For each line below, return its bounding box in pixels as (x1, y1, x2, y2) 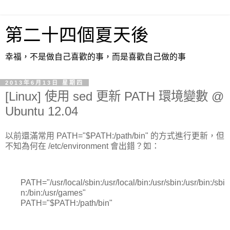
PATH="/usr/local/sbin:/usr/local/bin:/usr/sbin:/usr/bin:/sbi (21, 178, 225, 187)
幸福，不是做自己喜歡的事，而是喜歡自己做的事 (5, 52, 186, 61)
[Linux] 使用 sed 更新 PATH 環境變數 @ (5, 89, 224, 103)
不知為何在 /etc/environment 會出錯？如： (5, 141, 160, 150)
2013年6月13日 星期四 (5, 80, 84, 86)
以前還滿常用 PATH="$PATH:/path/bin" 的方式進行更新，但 (5, 131, 224, 140)
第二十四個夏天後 (5, 25, 149, 45)
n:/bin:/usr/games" (21, 188, 86, 198)
